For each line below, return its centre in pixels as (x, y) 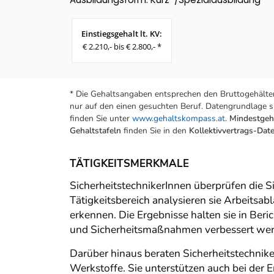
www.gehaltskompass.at (179, 119)
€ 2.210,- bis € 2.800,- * (122, 47)
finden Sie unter (101, 119)
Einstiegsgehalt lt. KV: (122, 34)
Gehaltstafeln (95, 131)
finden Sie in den (155, 131)
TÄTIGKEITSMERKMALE (129, 164)
